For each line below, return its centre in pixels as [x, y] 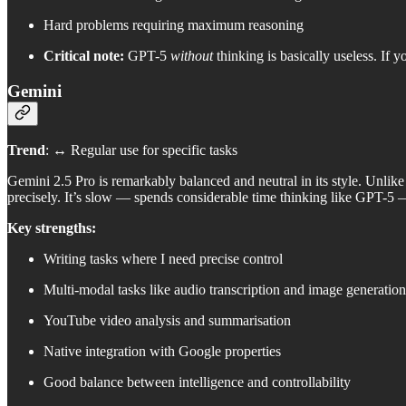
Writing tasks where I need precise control [163, 259]
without [192, 55]
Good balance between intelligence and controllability [197, 382]
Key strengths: [52, 228]
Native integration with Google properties [162, 352]
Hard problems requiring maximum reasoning [174, 24]
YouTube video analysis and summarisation [167, 321]
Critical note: [84, 55]
